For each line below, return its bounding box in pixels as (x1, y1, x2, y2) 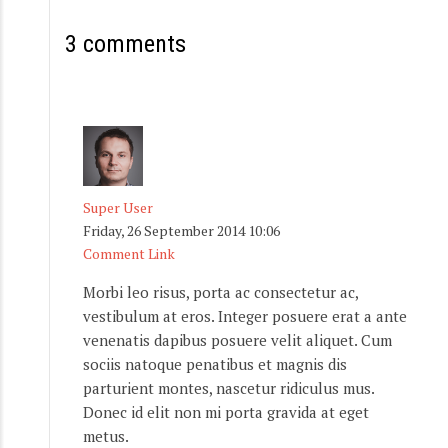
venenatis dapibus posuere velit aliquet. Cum (83, 329, 392, 350)
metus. (83, 425, 129, 446)
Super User (83, 197, 153, 217)
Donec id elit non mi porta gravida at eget (83, 401, 369, 422)
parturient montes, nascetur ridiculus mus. (83, 377, 374, 398)
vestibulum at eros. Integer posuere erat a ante (83, 305, 407, 326)
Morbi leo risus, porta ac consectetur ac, (83, 281, 358, 302)
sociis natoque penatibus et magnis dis (83, 353, 347, 374)
